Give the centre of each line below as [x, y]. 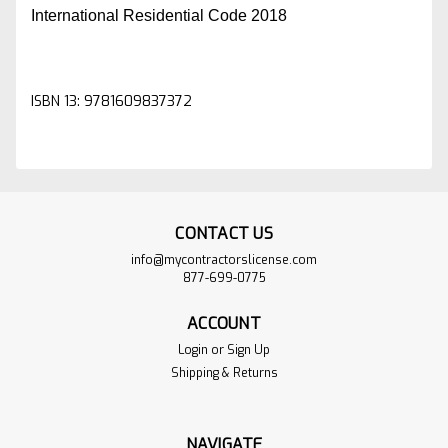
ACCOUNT [224, 323]
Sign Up [249, 349]
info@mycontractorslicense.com [224, 259]
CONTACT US [224, 233]
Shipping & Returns [224, 372]
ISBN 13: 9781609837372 [111, 101]
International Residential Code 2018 [159, 15]
